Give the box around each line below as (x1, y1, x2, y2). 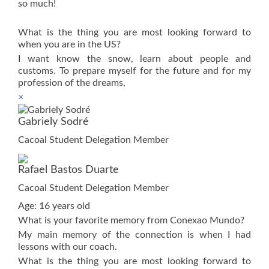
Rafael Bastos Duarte (18, 164, 119, 175)
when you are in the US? (18, 40, 121, 49)
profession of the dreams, (18, 78, 125, 88)
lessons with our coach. (18, 241, 117, 252)
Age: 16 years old (18, 201, 90, 211)
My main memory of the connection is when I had (18, 229, 251, 240)
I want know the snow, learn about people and (18, 54, 251, 64)
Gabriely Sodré (18, 116, 89, 127)
